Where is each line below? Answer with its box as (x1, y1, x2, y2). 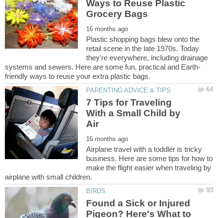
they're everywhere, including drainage (86, 53, 208, 62)
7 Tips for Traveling (86, 97, 172, 108)
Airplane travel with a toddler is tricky (86, 145, 202, 153)
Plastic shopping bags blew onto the (86, 35, 200, 43)
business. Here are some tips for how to (86, 154, 213, 163)
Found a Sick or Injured (86, 198, 191, 209)
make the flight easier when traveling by (86, 163, 212, 172)
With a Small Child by (86, 108, 181, 118)
